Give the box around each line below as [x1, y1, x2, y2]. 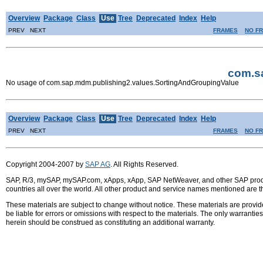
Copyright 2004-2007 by [6, 160, 85, 168]
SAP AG [85, 160, 110, 168]
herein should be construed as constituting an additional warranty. [6, 218, 215, 227]
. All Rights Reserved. [110, 160, 178, 168]
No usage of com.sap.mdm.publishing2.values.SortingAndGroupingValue [6, 78, 239, 87]
